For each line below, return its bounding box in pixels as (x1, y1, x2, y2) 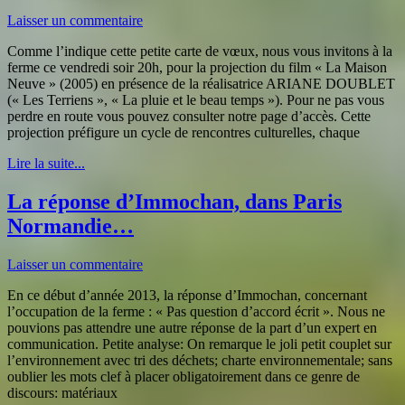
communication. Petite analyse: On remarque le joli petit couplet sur (7, 335, 391, 352)
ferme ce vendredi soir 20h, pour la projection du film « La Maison (7, 59, 387, 75)
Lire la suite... (7, 155, 85, 171)
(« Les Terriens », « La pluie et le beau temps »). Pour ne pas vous (7, 91, 384, 108)
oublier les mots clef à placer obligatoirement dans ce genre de (7, 368, 360, 384)
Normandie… (7, 213, 134, 238)
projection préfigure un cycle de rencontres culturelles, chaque (7, 124, 360, 140)
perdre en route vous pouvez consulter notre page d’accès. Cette (7, 108, 371, 124)
